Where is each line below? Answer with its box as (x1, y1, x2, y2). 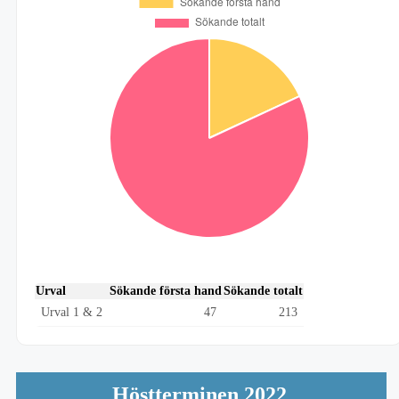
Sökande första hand (110, 283, 222, 297)
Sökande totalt (224, 283, 303, 297)
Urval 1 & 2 (41, 305, 102, 319)
